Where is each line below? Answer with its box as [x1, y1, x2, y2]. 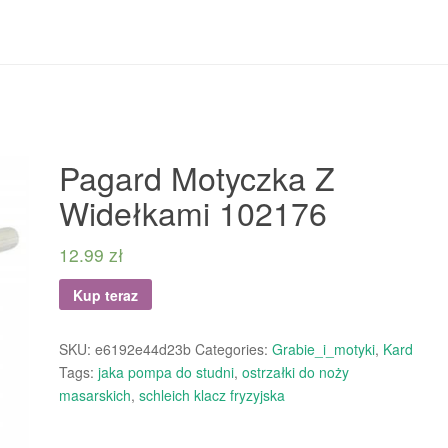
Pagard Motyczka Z [59, 153, 335, 200]
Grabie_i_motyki [272, 339, 375, 360]
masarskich [59, 385, 131, 406]
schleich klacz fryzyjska [139, 385, 285, 406]
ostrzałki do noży [242, 362, 349, 383]
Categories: [195, 339, 272, 360]
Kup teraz [73, 284, 138, 305]
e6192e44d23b [95, 339, 191, 360]
